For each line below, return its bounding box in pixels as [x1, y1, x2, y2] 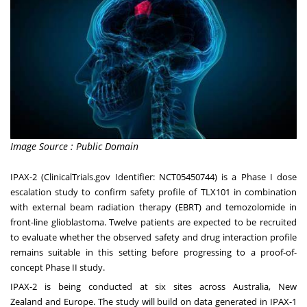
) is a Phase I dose [214, 171, 297, 184]
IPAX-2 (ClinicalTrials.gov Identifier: [10, 171, 159, 184]
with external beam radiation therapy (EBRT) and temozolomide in [10, 201, 297, 214]
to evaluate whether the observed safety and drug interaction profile [10, 231, 297, 244]
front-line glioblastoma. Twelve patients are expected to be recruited [10, 216, 297, 229]
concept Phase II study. [10, 261, 105, 274]
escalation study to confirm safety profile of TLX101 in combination [10, 186, 297, 199]
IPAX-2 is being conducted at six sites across [10, 280, 234, 293]
